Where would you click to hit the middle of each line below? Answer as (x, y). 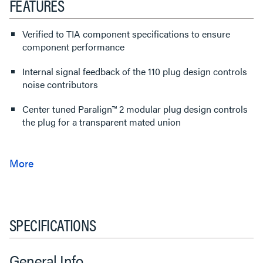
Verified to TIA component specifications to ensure (126, 33)
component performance (73, 46)
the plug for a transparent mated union (102, 122)
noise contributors (60, 84)
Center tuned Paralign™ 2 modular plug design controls (135, 109)
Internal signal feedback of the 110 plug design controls (135, 71)
